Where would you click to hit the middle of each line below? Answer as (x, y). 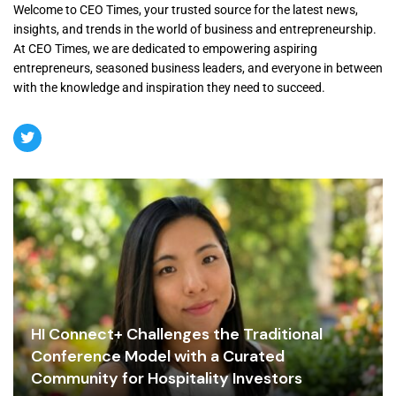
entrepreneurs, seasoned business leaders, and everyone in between (198, 69)
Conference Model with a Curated (158, 356)
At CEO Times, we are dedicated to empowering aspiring (165, 49)
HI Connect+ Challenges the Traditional (177, 334)
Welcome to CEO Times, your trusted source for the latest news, (186, 10)
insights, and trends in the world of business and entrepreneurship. (195, 30)
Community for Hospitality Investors (167, 378)
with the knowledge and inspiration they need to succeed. (169, 88)
